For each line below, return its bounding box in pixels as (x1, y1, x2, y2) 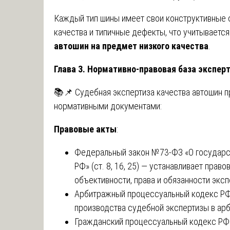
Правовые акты (54, 123, 117, 135)
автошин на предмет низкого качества (54, 40, 208, 51)
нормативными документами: (54, 100, 162, 111)
